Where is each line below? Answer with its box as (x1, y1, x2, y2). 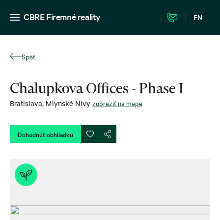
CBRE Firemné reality (24, 11, 101, 22)
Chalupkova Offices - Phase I (10, 79, 184, 97)
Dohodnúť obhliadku (18, 130, 73, 138)
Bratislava (10, 98, 42, 108)
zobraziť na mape (92, 99, 142, 108)
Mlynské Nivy (46, 98, 90, 108)
